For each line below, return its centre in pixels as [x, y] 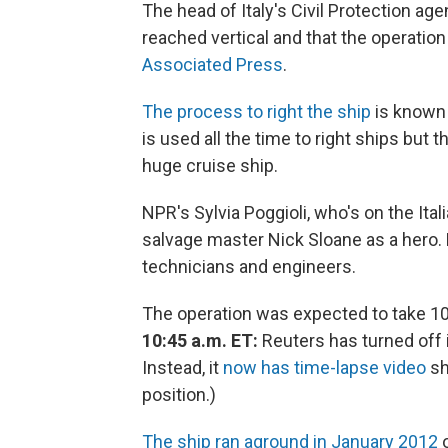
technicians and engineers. [249, 266]
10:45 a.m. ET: [200, 340]
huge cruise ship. [210, 165]
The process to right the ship [256, 111]
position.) [179, 394]
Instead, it [182, 367]
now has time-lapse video [324, 367]
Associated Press [212, 64]
